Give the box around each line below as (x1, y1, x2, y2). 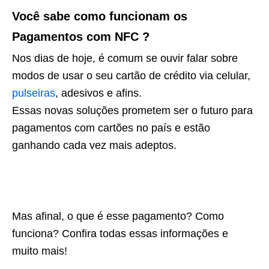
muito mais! (12, 245, 67, 257)
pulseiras (12, 87, 55, 99)
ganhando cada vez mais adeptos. (12, 139, 177, 151)
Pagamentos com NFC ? (12, 30, 150, 43)
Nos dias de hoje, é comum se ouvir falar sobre (12, 52, 238, 64)
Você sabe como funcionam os (12, 10, 187, 23)
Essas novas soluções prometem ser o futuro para (12, 104, 253, 116)
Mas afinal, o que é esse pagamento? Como (12, 210, 224, 222)
